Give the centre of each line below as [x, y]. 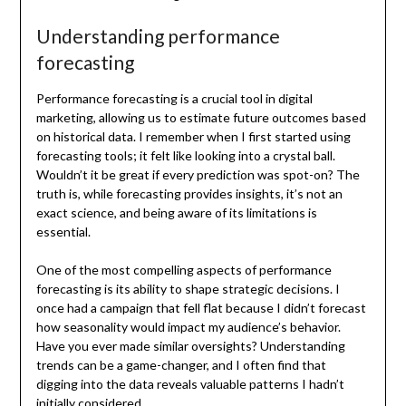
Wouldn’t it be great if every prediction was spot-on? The [198, 174]
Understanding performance [158, 35]
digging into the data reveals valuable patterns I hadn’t [190, 383]
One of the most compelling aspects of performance [184, 269]
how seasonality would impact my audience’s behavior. [188, 326]
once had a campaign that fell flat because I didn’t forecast [201, 307]
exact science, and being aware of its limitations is [176, 212]
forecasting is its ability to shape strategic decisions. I [188, 288]
